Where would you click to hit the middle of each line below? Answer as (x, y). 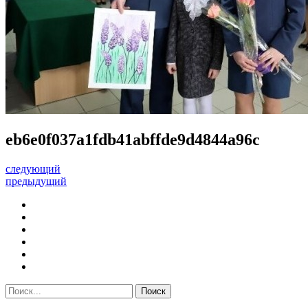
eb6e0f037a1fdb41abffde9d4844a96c (133, 139)
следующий (33, 168)
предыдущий (36, 181)
